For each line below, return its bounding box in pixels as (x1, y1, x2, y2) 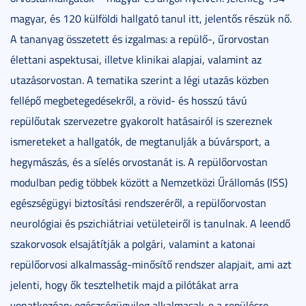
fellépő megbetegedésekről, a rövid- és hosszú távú (10, 92, 247, 108)
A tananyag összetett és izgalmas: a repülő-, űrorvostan (10, 31, 269, 46)
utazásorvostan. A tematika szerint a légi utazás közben (10, 72, 269, 87)
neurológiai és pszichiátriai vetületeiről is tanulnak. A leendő (10, 215, 290, 231)
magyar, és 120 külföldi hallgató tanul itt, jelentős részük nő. (10, 10, 292, 26)
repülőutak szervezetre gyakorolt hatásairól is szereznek (10, 113, 273, 128)
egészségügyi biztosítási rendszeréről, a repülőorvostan (10, 195, 266, 210)
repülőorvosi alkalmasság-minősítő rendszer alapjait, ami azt (10, 256, 292, 272)
